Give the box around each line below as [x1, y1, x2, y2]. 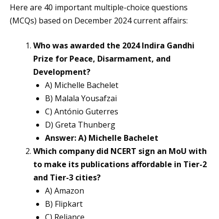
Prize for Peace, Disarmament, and [33, 53, 171, 65]
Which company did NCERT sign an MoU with [33, 146, 207, 157]
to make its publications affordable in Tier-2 [33, 159, 207, 170]
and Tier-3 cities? [33, 172, 101, 183]
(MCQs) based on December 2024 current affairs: [10, 15, 188, 26]
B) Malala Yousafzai [45, 93, 117, 104]
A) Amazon [45, 185, 84, 197]
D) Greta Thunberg [45, 119, 115, 131]
